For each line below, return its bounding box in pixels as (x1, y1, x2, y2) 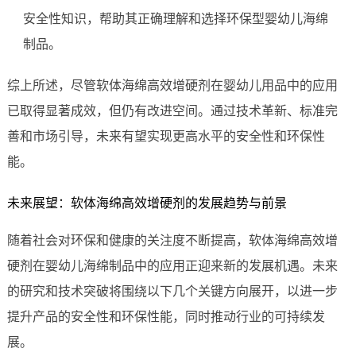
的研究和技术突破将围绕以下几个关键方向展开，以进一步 (6, 284, 338, 299)
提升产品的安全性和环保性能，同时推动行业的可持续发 (6, 310, 325, 324)
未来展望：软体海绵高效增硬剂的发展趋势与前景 (6, 196, 287, 211)
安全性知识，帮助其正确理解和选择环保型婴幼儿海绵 (22, 12, 328, 26)
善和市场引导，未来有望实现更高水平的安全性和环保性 (6, 130, 325, 144)
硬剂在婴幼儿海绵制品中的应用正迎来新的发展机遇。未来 (6, 259, 338, 273)
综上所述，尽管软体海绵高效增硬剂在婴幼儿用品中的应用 (6, 79, 338, 93)
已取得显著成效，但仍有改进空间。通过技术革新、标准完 (6, 104, 338, 118)
